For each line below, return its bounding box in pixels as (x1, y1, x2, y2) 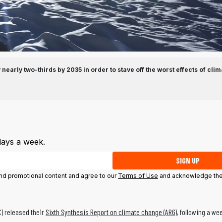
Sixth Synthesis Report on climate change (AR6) (46, 207, 177, 217)
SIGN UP (176, 156, 200, 166)
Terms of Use (118, 172, 158, 180)
